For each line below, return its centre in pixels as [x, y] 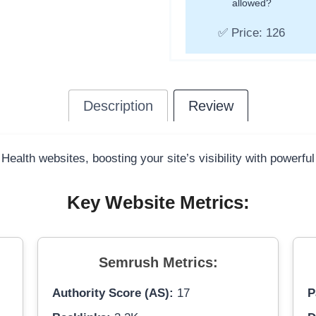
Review [211, 106]
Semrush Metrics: [158, 263]
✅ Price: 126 [252, 33]
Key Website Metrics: [158, 203]
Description [118, 106]
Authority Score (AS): [113, 293]
